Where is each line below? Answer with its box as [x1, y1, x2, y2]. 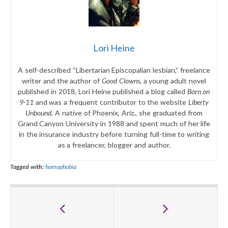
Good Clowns [102, 76, 140, 85]
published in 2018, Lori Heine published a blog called [18, 87, 187, 96]
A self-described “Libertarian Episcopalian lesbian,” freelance [18, 65, 210, 74]
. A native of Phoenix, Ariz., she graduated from [51, 108, 203, 117]
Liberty [188, 97, 209, 106]
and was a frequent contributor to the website [33, 97, 189, 106]
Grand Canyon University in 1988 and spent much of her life [17, 119, 211, 128]
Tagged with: [10, 162, 44, 170]
